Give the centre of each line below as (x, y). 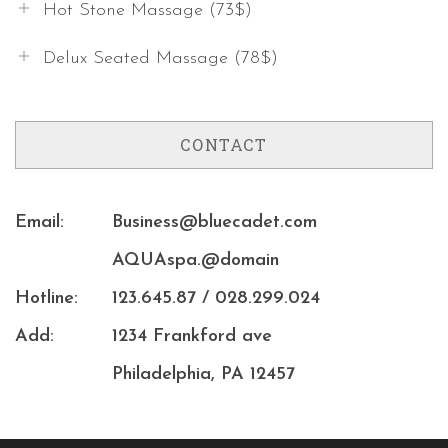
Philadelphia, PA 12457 (203, 374)
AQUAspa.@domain (195, 260)
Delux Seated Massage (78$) (160, 58)
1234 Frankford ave (192, 336)
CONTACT (224, 144)
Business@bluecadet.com (214, 222)
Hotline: (46, 298)
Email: (39, 222)
